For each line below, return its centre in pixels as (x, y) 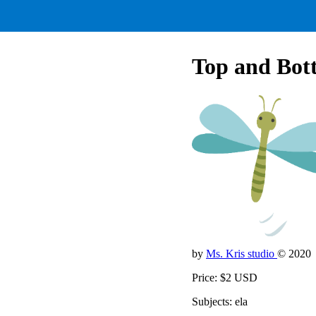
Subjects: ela (220, 301)
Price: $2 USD (225, 277)
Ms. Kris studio (242, 253)
